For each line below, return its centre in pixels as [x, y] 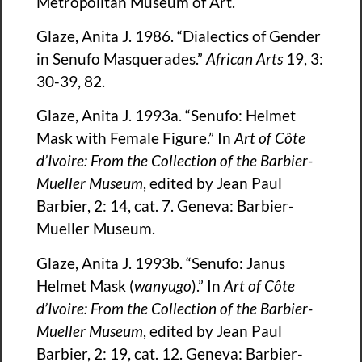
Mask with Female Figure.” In [135, 138]
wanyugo [163, 285]
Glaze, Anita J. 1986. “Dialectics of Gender [179, 36]
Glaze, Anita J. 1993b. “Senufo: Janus [161, 263]
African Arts [244, 59]
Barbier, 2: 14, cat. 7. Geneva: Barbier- [165, 206]
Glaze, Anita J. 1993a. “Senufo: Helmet [166, 116]
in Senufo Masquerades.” [121, 59]
